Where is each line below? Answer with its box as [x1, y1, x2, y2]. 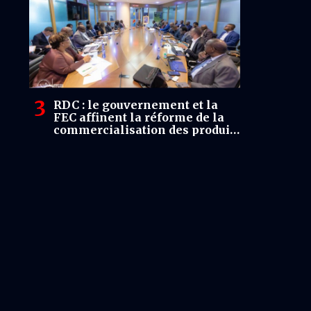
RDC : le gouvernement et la [53, 97, 218, 112]
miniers [53, 135, 101, 149]
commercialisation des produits [53, 122, 240, 137]
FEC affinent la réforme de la [53, 110, 224, 124]
